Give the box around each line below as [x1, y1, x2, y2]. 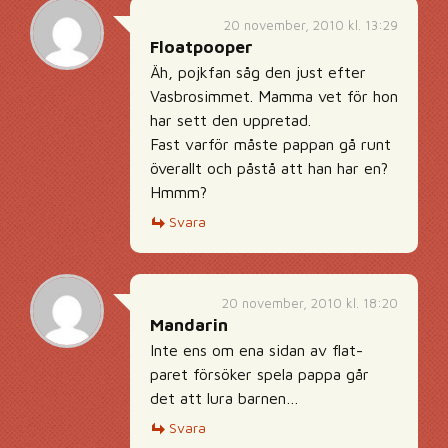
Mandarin [150, 315, 228, 335]
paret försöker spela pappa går [150, 365, 369, 383]
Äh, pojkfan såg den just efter [150, 63, 366, 81]
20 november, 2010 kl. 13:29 [224, 17, 398, 33]
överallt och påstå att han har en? [150, 159, 388, 177]
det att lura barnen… [150, 389, 299, 407]
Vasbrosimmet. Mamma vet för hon [150, 87, 398, 105]
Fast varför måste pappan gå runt [150, 135, 391, 153]
